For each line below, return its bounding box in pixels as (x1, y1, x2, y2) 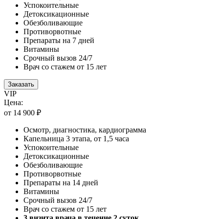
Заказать (8, 80, 34, 88)
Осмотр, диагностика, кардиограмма (23, 125, 146, 134)
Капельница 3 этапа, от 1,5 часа (23, 134, 129, 143)
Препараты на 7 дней (23, 36, 94, 44)
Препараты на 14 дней (23, 178, 98, 187)
